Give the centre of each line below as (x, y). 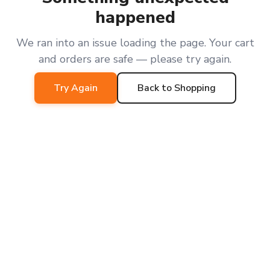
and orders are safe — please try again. (135, 59)
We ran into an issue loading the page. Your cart (135, 43)
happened (135, 17)
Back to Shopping (176, 88)
